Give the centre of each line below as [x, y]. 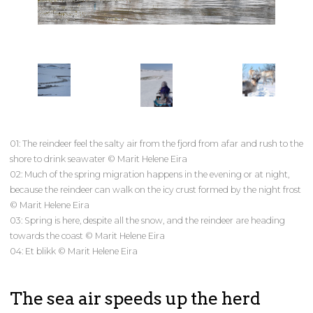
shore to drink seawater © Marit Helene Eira [99, 159]
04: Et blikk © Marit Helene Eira [74, 252]
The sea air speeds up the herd [135, 299]
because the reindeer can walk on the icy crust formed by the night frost [155, 190]
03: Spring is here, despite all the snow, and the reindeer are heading [147, 221]
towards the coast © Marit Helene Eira [87, 236]
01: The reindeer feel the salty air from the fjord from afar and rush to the [156, 144]
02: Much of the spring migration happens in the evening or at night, [150, 175]
